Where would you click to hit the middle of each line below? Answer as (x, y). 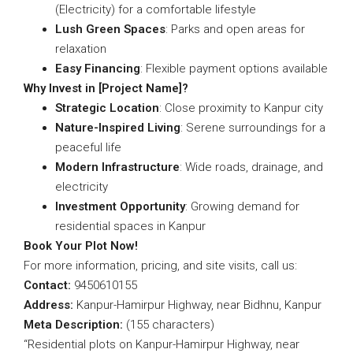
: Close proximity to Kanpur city (241, 108)
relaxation (81, 49)
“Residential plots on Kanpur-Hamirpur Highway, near (162, 344)
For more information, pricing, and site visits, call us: (160, 266)
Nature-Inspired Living (118, 128)
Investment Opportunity (120, 206)
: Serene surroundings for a (253, 128)
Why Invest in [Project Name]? (106, 88)
